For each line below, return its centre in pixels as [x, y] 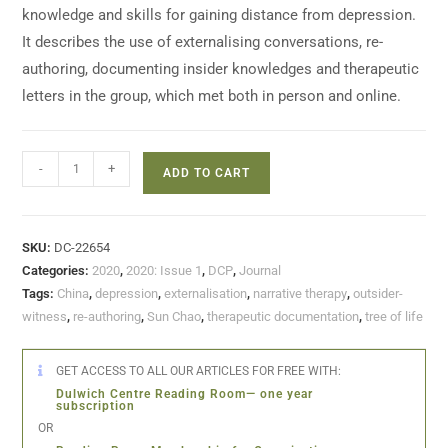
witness [45, 316]
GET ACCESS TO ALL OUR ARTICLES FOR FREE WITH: [197, 371]
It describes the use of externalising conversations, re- [203, 42]
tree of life [394, 316]
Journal [260, 270]
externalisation [206, 293]
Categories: [57, 270]
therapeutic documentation [283, 316]
